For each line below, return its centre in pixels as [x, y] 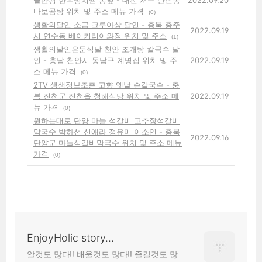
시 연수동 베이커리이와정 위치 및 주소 [100, 35]
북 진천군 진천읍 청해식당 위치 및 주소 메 [106, 96]
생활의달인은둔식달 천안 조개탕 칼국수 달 [106, 49]
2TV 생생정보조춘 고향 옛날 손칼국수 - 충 [106, 85]
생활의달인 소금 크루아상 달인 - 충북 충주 [107, 24]
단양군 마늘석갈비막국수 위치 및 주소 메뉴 [108, 142]
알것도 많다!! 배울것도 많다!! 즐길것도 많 [102, 254]
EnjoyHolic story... [70, 237]
